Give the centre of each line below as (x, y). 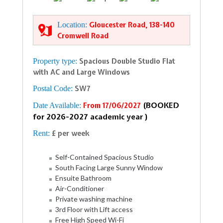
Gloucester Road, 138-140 (132, 25)
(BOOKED (161, 106)
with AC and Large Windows (81, 72)
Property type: (56, 61)
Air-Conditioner (80, 188)
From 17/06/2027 (113, 106)
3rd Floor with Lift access (94, 209)
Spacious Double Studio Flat (127, 61)
